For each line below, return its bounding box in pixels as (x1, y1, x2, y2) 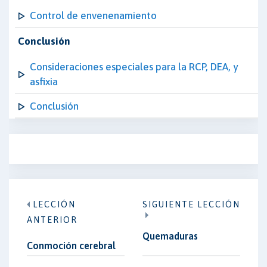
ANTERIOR (27, 215, 77, 225)
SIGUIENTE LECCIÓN (142, 200, 240, 209)
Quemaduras (142, 231, 198, 241)
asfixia (30, 76, 58, 88)
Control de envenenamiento (30, 10, 157, 21)
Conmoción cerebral (27, 240, 116, 251)
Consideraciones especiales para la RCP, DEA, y (30, 61, 238, 73)
